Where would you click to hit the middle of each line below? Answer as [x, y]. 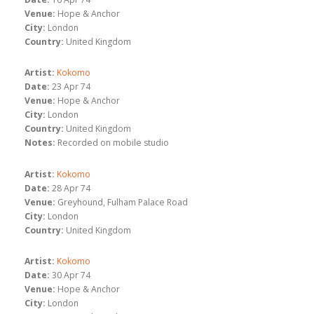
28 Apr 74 [71, 188]
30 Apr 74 [71, 275]
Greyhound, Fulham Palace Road [123, 202]
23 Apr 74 [71, 87]
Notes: [40, 143]
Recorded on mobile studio [113, 143]
